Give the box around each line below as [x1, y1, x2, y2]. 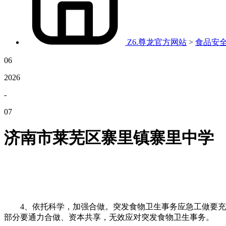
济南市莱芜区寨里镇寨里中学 [4, 129, 214, 147]
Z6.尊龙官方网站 [127, 38, 187, 46]
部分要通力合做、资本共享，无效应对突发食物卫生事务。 [4, 212, 214, 221]
